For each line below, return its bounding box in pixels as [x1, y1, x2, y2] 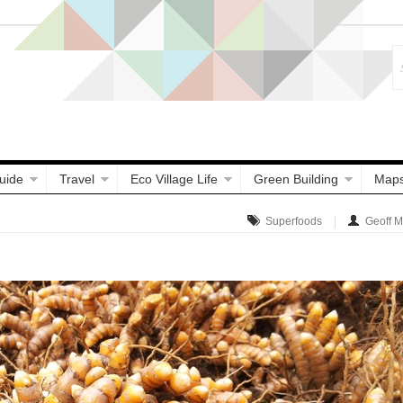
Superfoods [265, 215, 322, 228]
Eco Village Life [130, 172, 218, 186]
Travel [59, 172, 94, 186]
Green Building [254, 172, 338, 186]
